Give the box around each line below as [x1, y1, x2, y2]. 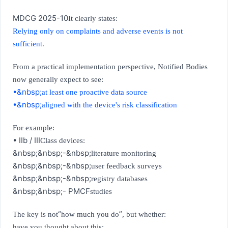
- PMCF [63, 186, 90, 196]
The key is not [13, 210, 58, 219]
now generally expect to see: [13, 75, 103, 84]
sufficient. [13, 40, 44, 48]
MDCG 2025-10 [13, 13, 68, 23]
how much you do [61, 210, 119, 219]
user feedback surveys [91, 162, 162, 170]
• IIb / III [13, 135, 40, 146]
